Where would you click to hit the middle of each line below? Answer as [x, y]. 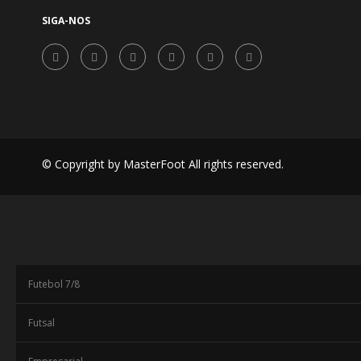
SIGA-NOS [66, 21]
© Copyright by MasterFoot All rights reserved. [163, 164]
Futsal [41, 323]
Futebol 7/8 [54, 284]
